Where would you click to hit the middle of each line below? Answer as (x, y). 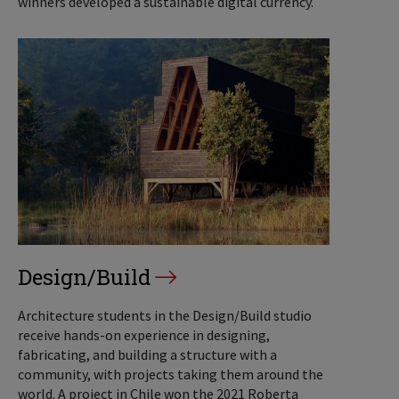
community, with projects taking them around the (171, 374)
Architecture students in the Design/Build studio (165, 315)
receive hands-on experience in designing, (144, 334)
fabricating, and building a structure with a (147, 354)
